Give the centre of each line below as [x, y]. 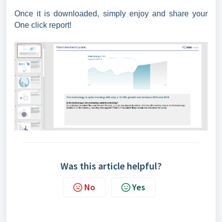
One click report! [44, 25]
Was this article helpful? [111, 166]
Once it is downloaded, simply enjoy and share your [111, 14]
